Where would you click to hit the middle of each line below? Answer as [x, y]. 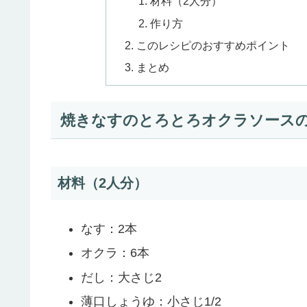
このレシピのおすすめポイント [213, 45]
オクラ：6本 [115, 253]
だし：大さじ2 [121, 277]
